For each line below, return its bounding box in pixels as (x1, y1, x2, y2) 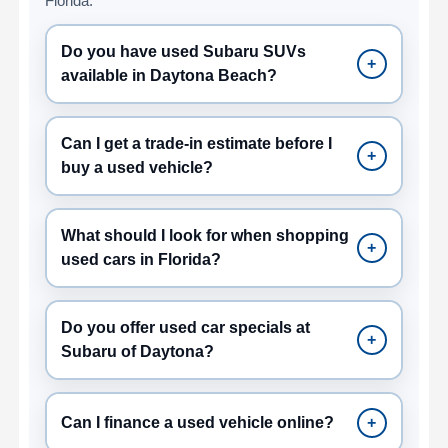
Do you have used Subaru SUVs (61, 42, 307, 60)
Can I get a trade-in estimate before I (61, 134, 333, 152)
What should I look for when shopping (61, 226, 350, 244)
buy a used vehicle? (61, 158, 214, 176)
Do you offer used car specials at (61, 318, 311, 336)
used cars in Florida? (61, 250, 222, 268)
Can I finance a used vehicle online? (61, 413, 335, 431)
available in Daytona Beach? (61, 66, 278, 84)
